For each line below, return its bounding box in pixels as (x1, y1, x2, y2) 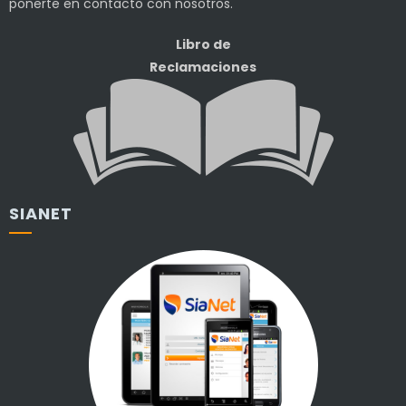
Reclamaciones (150, 58, 256, 76)
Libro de (175, 35, 231, 53)
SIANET (9, 202, 72, 225)
